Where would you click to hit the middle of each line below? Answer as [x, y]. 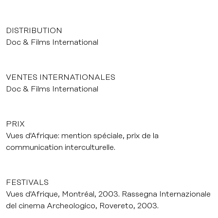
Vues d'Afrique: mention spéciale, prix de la [82, 136]
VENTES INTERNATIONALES [61, 77]
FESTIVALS [27, 182]
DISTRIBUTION [34, 31]
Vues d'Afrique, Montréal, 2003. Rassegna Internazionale [108, 194]
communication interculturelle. [61, 147]
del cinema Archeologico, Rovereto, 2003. [82, 206]
